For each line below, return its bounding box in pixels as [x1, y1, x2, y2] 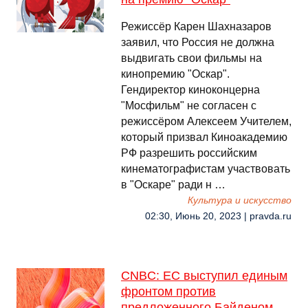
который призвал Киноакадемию [121, 131, 287, 143]
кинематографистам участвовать [121, 163, 290, 175]
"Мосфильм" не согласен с [121, 100, 256, 111]
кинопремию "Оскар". [121, 68, 230, 80]
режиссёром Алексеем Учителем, [121, 115, 291, 127]
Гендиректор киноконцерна [121, 84, 260, 96]
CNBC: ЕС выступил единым [121, 269, 287, 283]
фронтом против [121, 285, 216, 298]
